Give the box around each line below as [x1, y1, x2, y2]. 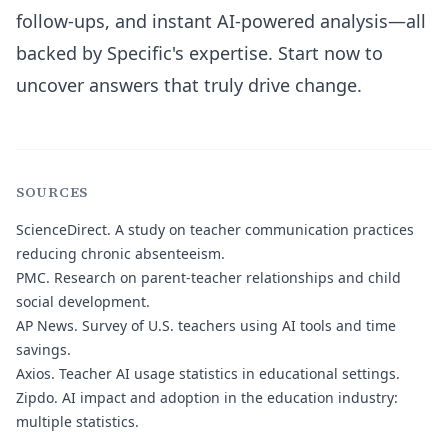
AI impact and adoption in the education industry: [58, 388, 398, 407]
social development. [16, 292, 150, 311]
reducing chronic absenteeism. [16, 244, 225, 263]
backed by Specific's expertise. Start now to [16, 41, 383, 65]
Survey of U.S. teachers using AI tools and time [78, 316, 396, 335]
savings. [16, 340, 71, 359]
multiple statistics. [16, 412, 139, 431]
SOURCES [16, 182, 88, 202]
